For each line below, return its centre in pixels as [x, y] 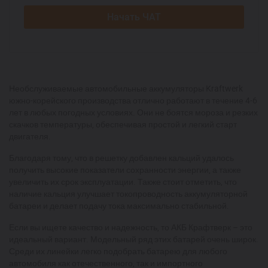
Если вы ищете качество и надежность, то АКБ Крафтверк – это [131, 227]
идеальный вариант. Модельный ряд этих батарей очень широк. [134, 239]
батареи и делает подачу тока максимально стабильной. [119, 205]
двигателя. [30, 136]
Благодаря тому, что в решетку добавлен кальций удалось [121, 158]
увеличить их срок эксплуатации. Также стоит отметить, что [123, 182]
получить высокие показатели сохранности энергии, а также [125, 170]
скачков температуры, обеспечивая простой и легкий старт [123, 124]
